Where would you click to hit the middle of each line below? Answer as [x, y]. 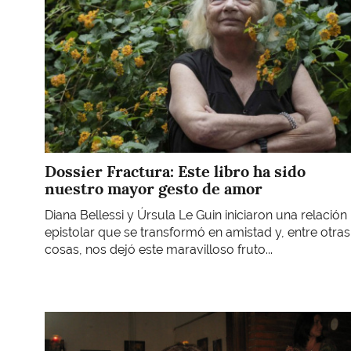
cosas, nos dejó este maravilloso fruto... [159, 250]
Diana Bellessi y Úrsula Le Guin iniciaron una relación [196, 215]
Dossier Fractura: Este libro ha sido [175, 171]
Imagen [66, 319]
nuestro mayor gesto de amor [154, 188]
